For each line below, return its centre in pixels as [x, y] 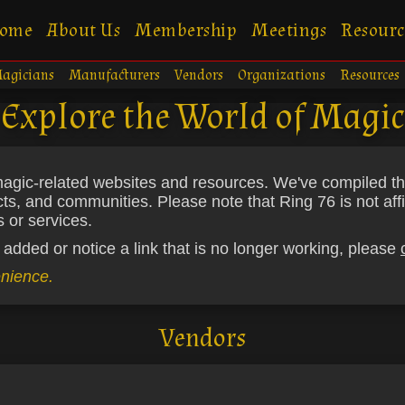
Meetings [289, 30]
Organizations [282, 75]
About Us [84, 30]
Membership [186, 30]
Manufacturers [114, 75]
